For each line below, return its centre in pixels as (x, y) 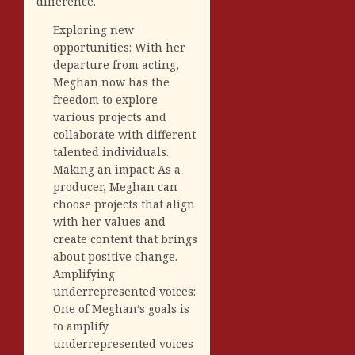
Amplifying (84, 273)
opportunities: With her (119, 47)
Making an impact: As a (117, 169)
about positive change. (115, 256)
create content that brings (125, 239)
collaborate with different (124, 134)
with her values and (109, 221)
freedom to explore (105, 99)
